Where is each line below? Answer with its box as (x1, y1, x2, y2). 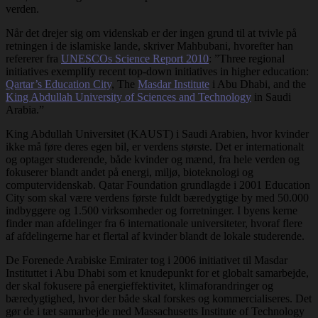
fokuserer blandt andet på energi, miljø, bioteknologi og (6, 165, 253, 178)
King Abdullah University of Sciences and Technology (6, 90, 251, 103)
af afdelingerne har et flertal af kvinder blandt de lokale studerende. (6, 229, 305, 242)
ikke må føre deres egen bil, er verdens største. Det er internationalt (6, 140, 304, 153)
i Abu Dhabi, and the (209, 77, 306, 90)
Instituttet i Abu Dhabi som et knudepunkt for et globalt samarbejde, (6, 266, 309, 279)
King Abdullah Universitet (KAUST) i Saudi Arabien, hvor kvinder (6, 127, 309, 140)
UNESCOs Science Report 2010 (61, 52, 209, 65)
